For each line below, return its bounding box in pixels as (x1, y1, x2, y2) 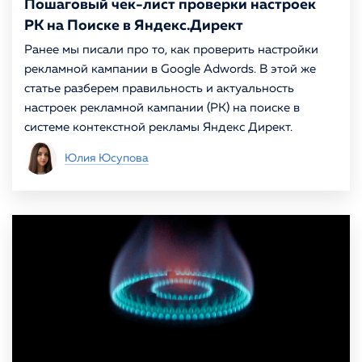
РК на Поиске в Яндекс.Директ (24, 19, 243, 33)
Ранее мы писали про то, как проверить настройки (24, 44, 318, 56)
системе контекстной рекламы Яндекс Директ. (24, 121, 293, 133)
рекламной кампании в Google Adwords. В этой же (24, 63, 316, 75)
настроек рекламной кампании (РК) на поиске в (24, 102, 300, 114)
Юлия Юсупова (65, 153, 149, 164)
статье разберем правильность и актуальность (24, 82, 294, 95)
